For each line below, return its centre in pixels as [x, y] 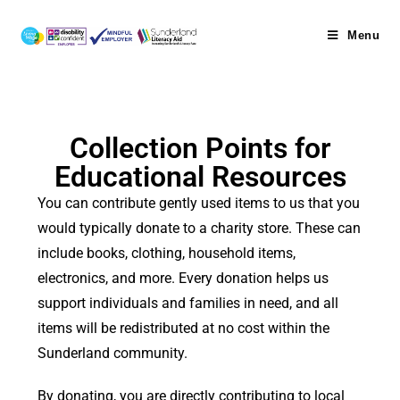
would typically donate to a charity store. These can [200, 228]
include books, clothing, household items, [167, 253]
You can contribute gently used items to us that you [199, 203]
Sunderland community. [113, 353]
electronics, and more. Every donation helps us [183, 278]
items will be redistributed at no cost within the [184, 328]
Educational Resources [200, 177]
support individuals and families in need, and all [188, 303]
